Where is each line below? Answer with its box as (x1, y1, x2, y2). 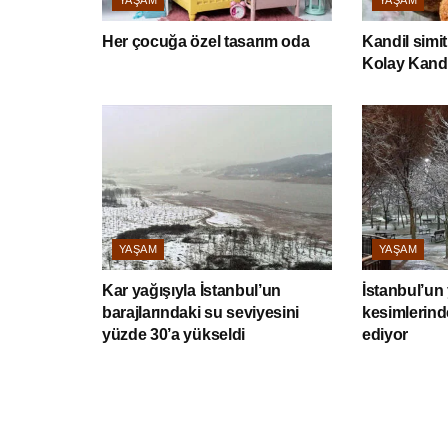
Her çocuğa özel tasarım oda (102, 33, 310, 51)
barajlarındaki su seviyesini (102, 303, 300, 321)
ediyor (361, 325, 409, 343)
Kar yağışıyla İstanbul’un (102, 281, 281, 299)
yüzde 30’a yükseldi (102, 325, 245, 343)
